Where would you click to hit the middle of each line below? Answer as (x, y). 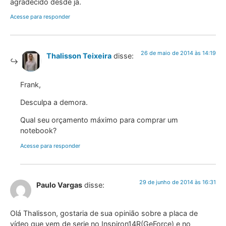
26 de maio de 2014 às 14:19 (178, 53)
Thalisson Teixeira (79, 56)
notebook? (38, 131)
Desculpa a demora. (54, 102)
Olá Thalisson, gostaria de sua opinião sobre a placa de (104, 213)
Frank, (31, 84)
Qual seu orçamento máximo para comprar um (99, 120)
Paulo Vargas (59, 185)
